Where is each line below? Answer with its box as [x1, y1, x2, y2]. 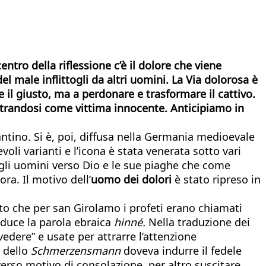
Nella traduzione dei [145, 214, 250, 229]
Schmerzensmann [31, 243, 121, 258]
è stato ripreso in [172, 172, 261, 186]
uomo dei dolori [91, 172, 172, 186]
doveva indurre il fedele [121, 243, 242, 258]
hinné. [114, 214, 145, 229]
